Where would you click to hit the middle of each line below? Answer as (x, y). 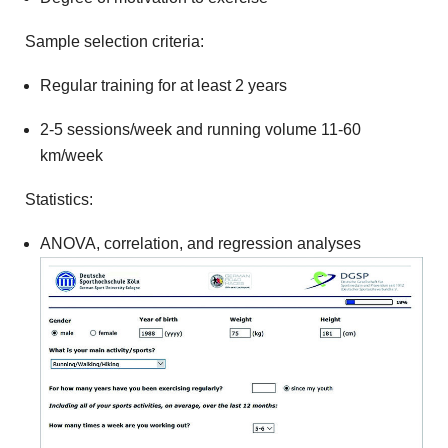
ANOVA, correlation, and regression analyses (200, 243)
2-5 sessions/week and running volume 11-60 (200, 129)
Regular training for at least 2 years (163, 85)
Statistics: (59, 199)
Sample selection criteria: (114, 41)
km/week (71, 155)
